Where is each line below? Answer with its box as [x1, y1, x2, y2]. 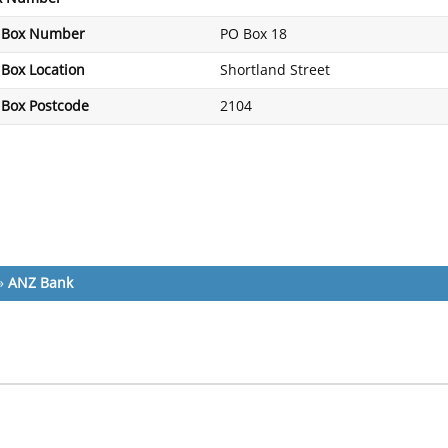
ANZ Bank [8, 275, 73, 292]
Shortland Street [220, 62, 330, 79]
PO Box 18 [220, 26, 287, 43]
